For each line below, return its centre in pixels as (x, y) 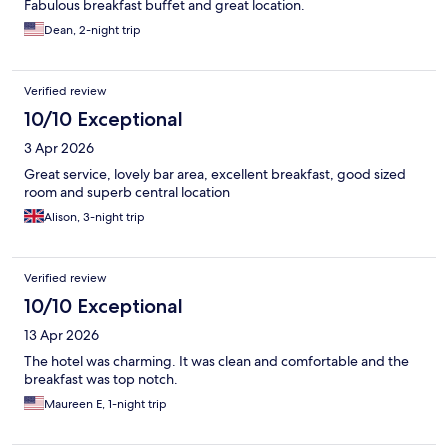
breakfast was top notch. (101, 378)
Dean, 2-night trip (92, 29)
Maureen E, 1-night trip (105, 403)
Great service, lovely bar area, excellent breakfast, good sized (215, 173)
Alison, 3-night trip (94, 216)
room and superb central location (127, 191)
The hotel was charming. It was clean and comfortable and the (216, 360)
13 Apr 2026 (61, 334)
